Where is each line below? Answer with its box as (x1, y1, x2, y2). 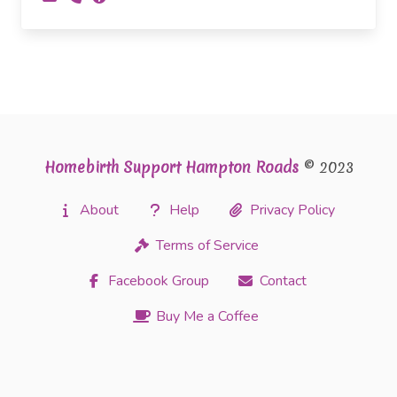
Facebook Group (107, 270, 209, 291)
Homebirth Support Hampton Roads (43, 156, 299, 177)
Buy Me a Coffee (155, 306, 259, 326)
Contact (259, 270, 307, 291)
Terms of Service (155, 235, 259, 255)
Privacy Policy (249, 199, 335, 220)
